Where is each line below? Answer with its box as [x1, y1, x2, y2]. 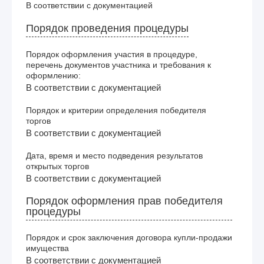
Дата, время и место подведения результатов [26, 150, 203, 160]
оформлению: [26, 70, 81, 80]
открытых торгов [26, 161, 89, 171]
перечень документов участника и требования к [26, 60, 211, 70]
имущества [26, 243, 69, 253]
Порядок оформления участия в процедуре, [26, 49, 197, 59]
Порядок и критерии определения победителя [26, 105, 206, 115]
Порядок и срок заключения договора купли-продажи [26, 232, 232, 242]
